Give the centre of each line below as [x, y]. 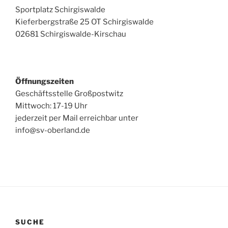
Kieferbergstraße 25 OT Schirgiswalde [84, 22]
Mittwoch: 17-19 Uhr [51, 106]
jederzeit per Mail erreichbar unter [77, 118]
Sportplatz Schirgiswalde [60, 10]
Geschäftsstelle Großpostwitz [69, 94]
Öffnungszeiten [45, 82]
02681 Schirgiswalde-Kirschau [71, 34]
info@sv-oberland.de [53, 131]
